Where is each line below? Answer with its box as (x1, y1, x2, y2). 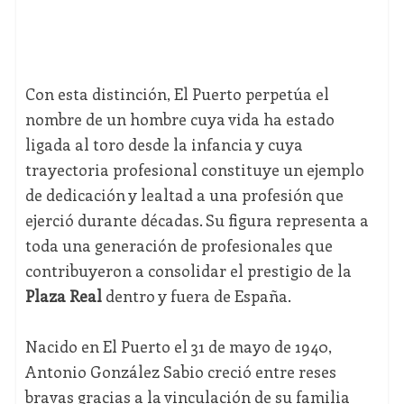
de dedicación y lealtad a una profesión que (24, 184, 344, 207)
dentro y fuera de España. (101, 285, 291, 308)
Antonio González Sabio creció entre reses (24, 361, 336, 383)
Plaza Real (24, 285, 102, 308)
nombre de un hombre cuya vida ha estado (24, 108, 335, 131)
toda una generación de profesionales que (24, 234, 333, 257)
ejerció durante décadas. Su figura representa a (24, 209, 369, 232)
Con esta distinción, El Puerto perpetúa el (24, 83, 329, 106)
